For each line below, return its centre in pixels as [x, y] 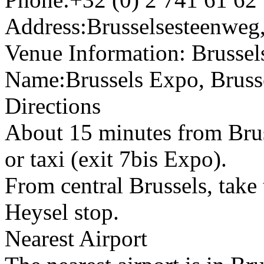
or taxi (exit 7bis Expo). [116, 159]
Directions [53, 106]
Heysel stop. [62, 212]
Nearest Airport [76, 238]
